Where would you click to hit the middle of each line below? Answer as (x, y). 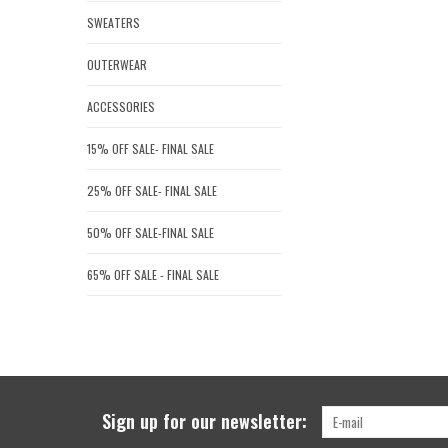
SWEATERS (113, 23)
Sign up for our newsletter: (204, 421)
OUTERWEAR (117, 65)
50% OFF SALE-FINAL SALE (150, 233)
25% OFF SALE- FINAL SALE (152, 191)
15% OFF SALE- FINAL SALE (150, 149)
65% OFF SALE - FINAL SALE (153, 275)
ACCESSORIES (121, 107)
